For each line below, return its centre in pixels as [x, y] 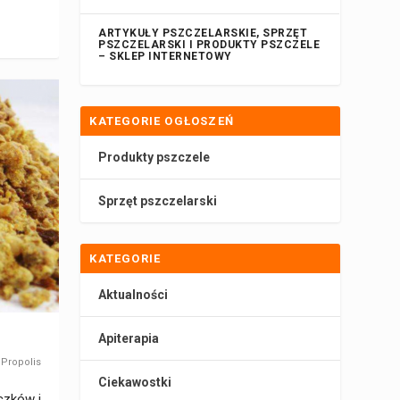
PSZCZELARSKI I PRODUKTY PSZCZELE [209, 45]
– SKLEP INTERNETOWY [165, 57]
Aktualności [133, 295]
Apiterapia [129, 339]
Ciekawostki [135, 383]
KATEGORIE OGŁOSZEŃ [162, 121]
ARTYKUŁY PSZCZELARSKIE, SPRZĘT [203, 33]
